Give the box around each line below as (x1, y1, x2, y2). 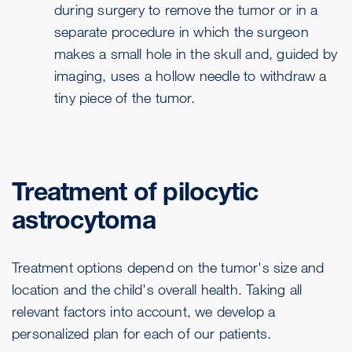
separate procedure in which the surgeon (54, 23, 309, 41)
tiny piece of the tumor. (54, 89, 195, 107)
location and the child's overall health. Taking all (12, 280, 302, 299)
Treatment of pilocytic (12, 176, 258, 207)
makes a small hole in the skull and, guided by (54, 45, 338, 63)
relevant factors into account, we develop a (12, 302, 276, 321)
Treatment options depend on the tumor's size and (12, 258, 324, 277)
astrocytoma (12, 204, 156, 236)
